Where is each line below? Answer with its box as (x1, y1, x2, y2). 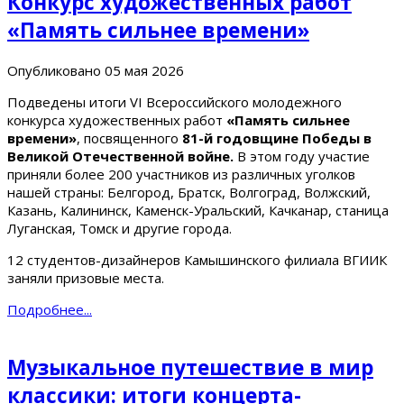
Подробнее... (7, 300, 92, 319)
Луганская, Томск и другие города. (7, 219, 235, 238)
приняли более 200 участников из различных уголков (7, 165, 355, 184)
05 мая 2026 (105, 61, 184, 80)
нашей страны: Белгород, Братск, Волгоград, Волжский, (7, 183, 371, 202)
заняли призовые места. (7, 269, 164, 288)
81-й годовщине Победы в (179, 129, 372, 148)
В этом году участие (234, 147, 370, 166)
